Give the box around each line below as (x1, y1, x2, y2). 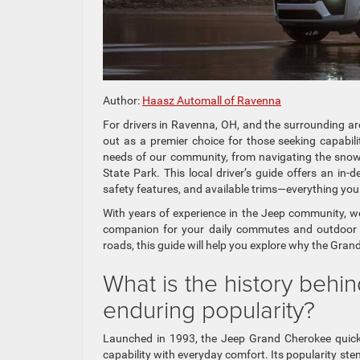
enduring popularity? (103, 292, 315, 325)
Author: (103, 93, 142, 107)
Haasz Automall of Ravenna (142, 93, 281, 107)
